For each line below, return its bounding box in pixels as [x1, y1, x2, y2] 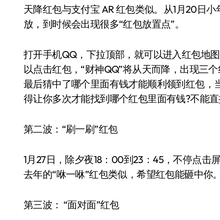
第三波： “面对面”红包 [24, 198, 119, 211]
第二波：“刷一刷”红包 [24, 123, 118, 135]
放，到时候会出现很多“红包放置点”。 [24, 18, 185, 30]
